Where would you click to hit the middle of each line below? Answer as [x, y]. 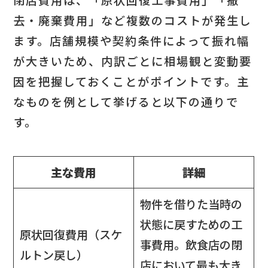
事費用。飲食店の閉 [191, 245]
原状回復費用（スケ [71, 235]
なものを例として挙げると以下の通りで [126, 101]
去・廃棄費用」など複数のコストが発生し [133, 20]
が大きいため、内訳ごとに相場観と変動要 [133, 61]
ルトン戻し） [54, 255]
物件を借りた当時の [191, 204]
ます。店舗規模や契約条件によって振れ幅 [132, 40]
